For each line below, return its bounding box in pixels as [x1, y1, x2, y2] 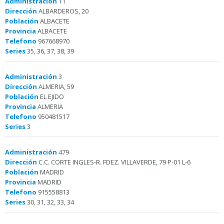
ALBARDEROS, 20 [37, 6, 88, 15]
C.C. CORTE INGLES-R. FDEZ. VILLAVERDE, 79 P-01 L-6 [37, 157, 190, 166]
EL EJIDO [38, 92, 64, 101]
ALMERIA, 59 [37, 82, 74, 91]
